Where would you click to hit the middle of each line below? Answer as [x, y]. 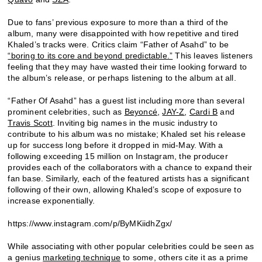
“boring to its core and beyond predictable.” [90, 55]
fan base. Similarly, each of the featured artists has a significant [128, 178]
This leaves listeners [213, 55]
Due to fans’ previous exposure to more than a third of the [118, 22]
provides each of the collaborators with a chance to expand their [130, 167]
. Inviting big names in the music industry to [135, 123]
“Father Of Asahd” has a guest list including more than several [126, 100]
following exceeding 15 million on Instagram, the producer [118, 156]
